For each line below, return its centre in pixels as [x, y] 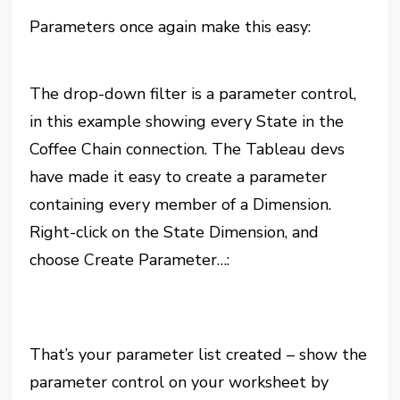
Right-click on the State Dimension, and [175, 232]
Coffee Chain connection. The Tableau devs [187, 149]
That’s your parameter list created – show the [199, 354]
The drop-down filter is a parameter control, [193, 94]
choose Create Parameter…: [130, 260]
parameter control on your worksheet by [179, 382]
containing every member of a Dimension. [181, 204]
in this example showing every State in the [187, 121]
